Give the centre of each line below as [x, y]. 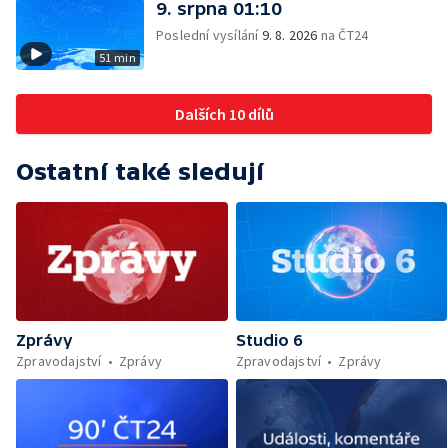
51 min [117, 57]
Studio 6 [268, 340]
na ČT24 [343, 35]
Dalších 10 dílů [224, 114]
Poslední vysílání [209, 35]
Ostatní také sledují [140, 171]
